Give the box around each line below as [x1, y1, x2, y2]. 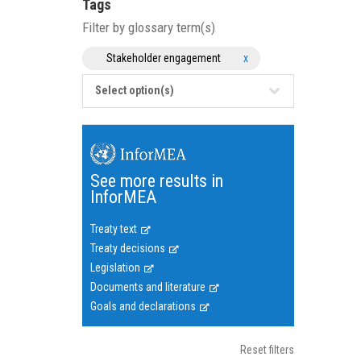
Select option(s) [95, 84, 174, 97]
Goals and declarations [90, 300, 196, 313]
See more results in [90, 171, 223, 191]
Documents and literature [90, 280, 205, 293]
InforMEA [90, 187, 156, 207]
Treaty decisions [90, 242, 165, 255]
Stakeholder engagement [106, 52, 221, 64]
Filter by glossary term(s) [82, 19, 215, 35]
